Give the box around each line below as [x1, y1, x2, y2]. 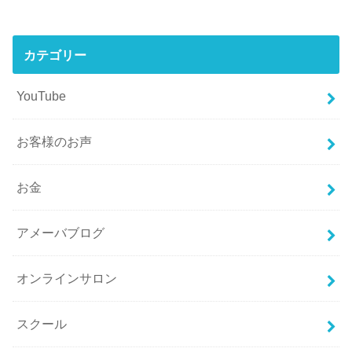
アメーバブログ [16, 225, 105, 240]
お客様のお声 [16, 134, 93, 149]
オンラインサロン [16, 271, 118, 286]
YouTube [16, 89, 67, 104]
